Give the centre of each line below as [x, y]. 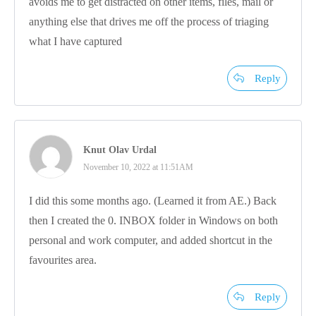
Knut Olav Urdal [120, 150]
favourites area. [63, 260]
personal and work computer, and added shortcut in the [151, 240]
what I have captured [75, 41]
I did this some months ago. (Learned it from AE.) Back [153, 200]
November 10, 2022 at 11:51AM [138, 167]
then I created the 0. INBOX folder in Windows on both [153, 220]
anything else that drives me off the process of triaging [149, 21]
